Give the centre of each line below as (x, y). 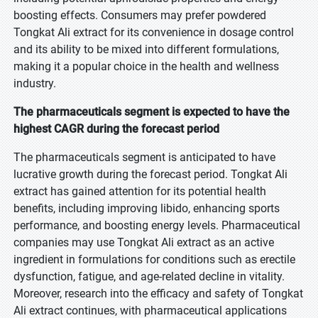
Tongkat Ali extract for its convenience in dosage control (154, 32)
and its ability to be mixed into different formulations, (146, 49)
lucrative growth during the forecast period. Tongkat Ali (150, 174)
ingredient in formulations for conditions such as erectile (154, 259)
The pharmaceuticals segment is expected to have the (152, 112)
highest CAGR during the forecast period (116, 129)
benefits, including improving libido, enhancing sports (147, 208)
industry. (36, 83)
